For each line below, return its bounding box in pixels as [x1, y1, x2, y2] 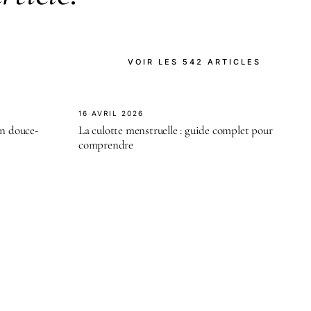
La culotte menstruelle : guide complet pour [78, 123, 273, 138]
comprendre [78, 137, 134, 153]
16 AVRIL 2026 [78, 109, 144, 118]
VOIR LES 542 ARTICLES [128, 57, 261, 67]
